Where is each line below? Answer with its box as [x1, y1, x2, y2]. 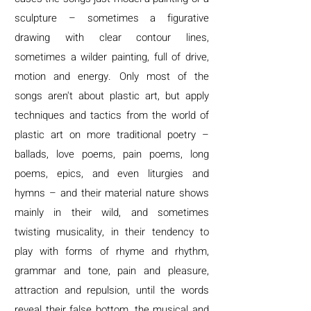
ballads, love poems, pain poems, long [15, 146, 209, 162]
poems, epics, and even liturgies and [15, 166, 209, 181]
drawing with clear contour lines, [15, 30, 209, 45]
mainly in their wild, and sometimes [15, 205, 209, 220]
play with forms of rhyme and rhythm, [15, 244, 209, 259]
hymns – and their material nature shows [15, 185, 209, 201]
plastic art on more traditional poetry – [15, 127, 209, 142]
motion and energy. [15, 69, 119, 84]
